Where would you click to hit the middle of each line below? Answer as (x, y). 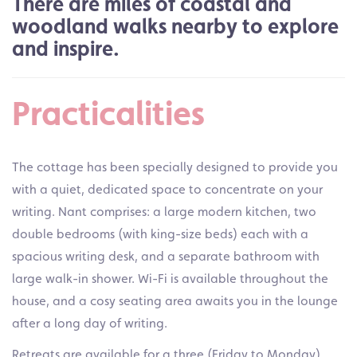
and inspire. (66, 48)
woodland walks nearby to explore (175, 26)
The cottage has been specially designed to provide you (175, 167)
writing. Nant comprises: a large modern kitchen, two (164, 211)
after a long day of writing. (90, 323)
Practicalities (108, 113)
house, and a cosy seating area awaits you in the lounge (175, 300)
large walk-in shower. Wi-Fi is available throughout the (170, 278)
